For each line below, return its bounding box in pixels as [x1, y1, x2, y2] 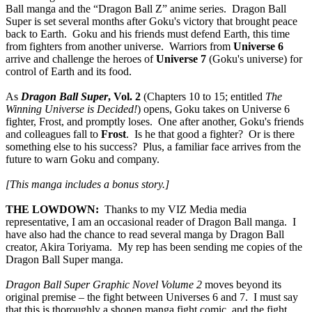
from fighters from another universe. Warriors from [6, 40, 233, 52]
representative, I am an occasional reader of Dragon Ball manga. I [6, 216, 296, 228]
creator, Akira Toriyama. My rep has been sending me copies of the [6, 241, 302, 253]
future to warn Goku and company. [6, 153, 159, 165]
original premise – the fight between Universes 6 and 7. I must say [6, 291, 298, 303]
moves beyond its [202, 279, 281, 290]
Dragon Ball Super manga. [6, 253, 123, 265]
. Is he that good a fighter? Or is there [126, 128, 295, 140]
